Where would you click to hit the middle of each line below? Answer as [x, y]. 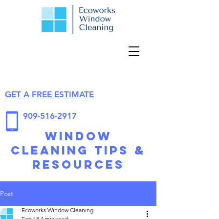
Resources [78, 164]
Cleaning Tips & [78, 150]
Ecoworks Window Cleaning [57, 210]
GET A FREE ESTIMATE [49, 94]
